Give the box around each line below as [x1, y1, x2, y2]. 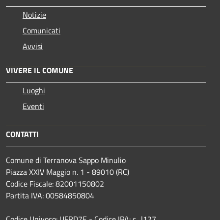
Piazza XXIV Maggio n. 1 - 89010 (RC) [6, 165, 129, 178]
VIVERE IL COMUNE [6, 64, 73, 76]
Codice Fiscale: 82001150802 [6, 177, 104, 190]
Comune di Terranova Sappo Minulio [6, 154, 126, 166]
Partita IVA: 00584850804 [6, 189, 94, 201]
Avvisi [23, 40, 43, 52]
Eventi [23, 100, 44, 112]
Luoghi [23, 84, 45, 96]
